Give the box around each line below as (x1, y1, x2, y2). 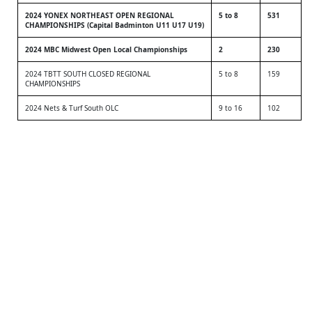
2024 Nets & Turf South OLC (25, 103, 118, 113)
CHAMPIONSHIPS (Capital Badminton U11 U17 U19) (25, 20, 204, 30)
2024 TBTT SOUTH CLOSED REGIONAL (25, 69, 150, 79)
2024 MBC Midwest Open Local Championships (25, 45, 187, 54)
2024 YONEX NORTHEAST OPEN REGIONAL (25, 10, 174, 20)
